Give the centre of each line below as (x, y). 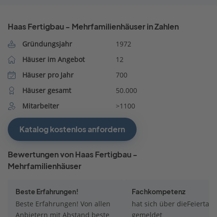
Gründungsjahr (47, 44)
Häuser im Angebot (53, 59)
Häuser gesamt (46, 90)
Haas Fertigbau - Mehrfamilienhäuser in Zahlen (93, 26)
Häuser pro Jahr (48, 75)
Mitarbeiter (40, 106)
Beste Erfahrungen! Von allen (48, 203)
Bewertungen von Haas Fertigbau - (73, 154)
